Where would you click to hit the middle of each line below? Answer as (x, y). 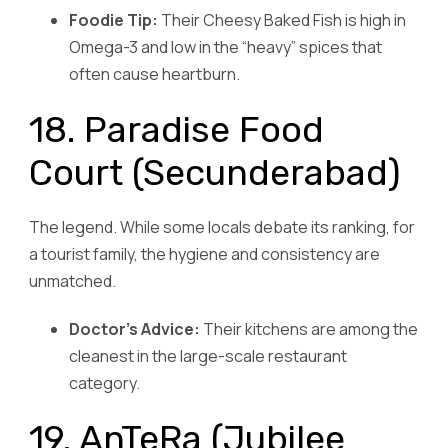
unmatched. (72, 280)
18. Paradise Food (176, 129)
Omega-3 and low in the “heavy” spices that (225, 46)
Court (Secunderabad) (215, 172)
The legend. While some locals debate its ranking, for (222, 226)
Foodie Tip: (113, 19)
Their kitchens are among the (309, 329)
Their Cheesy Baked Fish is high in (282, 19)
